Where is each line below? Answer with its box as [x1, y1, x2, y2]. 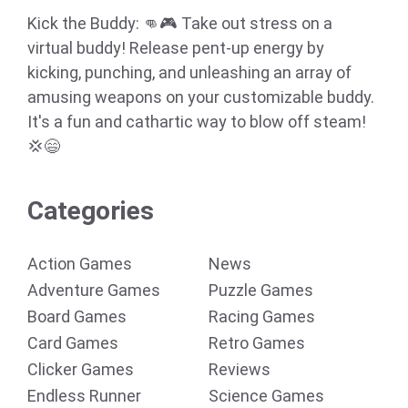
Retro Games [209, 333, 305, 352]
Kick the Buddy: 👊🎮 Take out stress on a [27, 14, 332, 33]
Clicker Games [27, 360, 134, 379]
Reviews [209, 360, 270, 379]
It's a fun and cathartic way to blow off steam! [27, 112, 366, 131]
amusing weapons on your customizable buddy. [27, 87, 374, 107]
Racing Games [209, 307, 315, 326]
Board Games [27, 307, 127, 326]
